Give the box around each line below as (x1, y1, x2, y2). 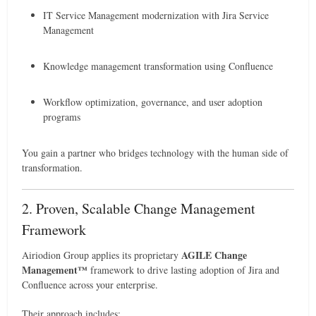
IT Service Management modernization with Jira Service (43, 8, 269, 22)
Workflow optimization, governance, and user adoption (43, 95, 263, 109)
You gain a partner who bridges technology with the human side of (22, 146, 289, 159)
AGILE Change (181, 248, 248, 262)
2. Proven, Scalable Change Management (22, 199, 256, 218)
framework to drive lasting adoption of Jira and (87, 263, 280, 276)
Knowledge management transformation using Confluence (43, 59, 274, 73)
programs (43, 110, 81, 123)
